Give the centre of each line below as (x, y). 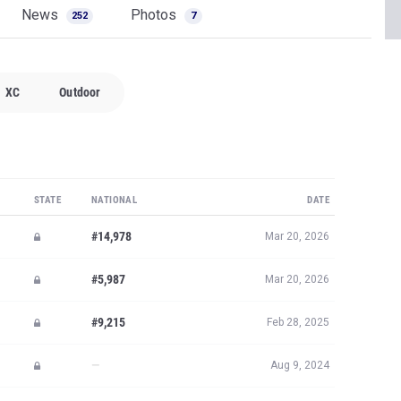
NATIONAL (115, 200)
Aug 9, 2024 (300, 365)
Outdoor (80, 92)
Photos (155, 15)
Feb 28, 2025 (298, 322)
